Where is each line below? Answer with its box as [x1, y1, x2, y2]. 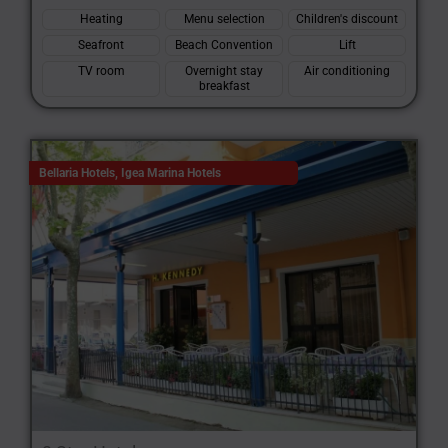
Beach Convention [175, 38, 273, 52]
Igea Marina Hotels [121, 166, 221, 180]
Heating [79, 12, 123, 26]
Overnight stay [185, 64, 263, 78]
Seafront [78, 38, 124, 52]
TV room [77, 64, 125, 78]
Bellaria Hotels [39, 166, 115, 180]
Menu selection [183, 12, 265, 26]
